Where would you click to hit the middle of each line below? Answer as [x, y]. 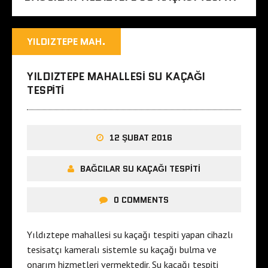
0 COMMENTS [141, 200]
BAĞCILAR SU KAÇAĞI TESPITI [140, 169]
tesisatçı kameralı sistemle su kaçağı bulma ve [122, 250]
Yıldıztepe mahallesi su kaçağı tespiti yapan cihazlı [130, 235]
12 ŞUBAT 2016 [141, 138]
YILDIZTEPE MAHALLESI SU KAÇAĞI [116, 77]
